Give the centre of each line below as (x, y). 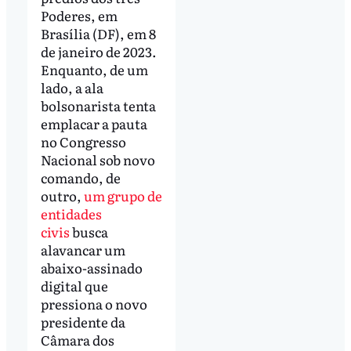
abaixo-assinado (91, 267)
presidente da (83, 321)
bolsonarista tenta (98, 105)
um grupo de (123, 195)
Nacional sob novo (98, 159)
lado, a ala (72, 87)
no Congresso (83, 141)
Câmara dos (77, 339)
